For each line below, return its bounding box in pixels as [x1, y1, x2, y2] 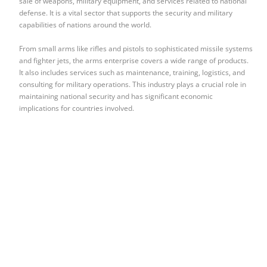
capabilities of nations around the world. [19, 20, 152, 30]
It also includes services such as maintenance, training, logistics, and [19, 67, 246, 78]
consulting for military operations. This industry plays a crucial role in [19, 79, 247, 90]
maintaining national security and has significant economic [19, 91, 213, 102]
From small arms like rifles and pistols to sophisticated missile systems [19, 44, 253, 54]
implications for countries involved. [19, 103, 135, 114]
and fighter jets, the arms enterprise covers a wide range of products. [19, 55, 249, 66]
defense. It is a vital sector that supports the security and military [19, 8, 233, 18]
